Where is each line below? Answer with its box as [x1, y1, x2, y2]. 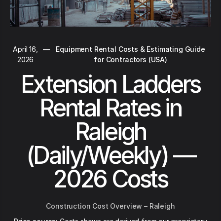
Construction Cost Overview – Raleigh [46, 202, 175, 210]
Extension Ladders [20, 70, 201, 99]
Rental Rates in [39, 93, 182, 122]
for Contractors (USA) [94, 55, 167, 64]
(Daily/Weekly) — [26, 141, 195, 170]
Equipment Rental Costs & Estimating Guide [56, 45, 205, 53]
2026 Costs [53, 164, 168, 193]
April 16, [13, 45, 38, 53]
